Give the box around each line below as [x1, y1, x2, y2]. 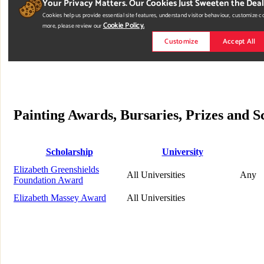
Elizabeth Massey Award [14, 193, 106, 203]
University [161, 147, 203, 157]
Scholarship [45, 147, 93, 157]
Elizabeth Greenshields [14, 164, 99, 174]
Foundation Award [14, 175, 83, 185]
